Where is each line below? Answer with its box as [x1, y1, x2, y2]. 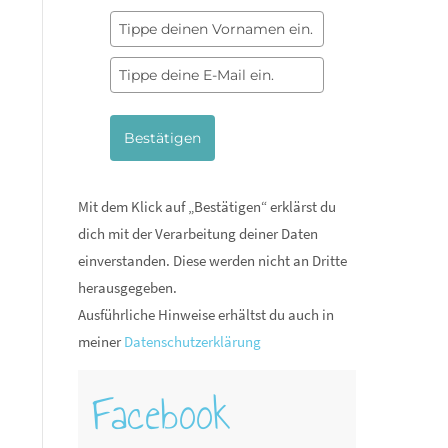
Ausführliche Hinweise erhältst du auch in [77, 305, 334, 325]
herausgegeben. [77, 278, 177, 298]
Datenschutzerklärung [123, 332, 261, 352]
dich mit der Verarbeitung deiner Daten [77, 224, 318, 244]
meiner [77, 332, 124, 352]
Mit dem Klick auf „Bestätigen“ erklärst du [77, 197, 336, 217]
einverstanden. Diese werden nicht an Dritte [77, 251, 347, 271]
